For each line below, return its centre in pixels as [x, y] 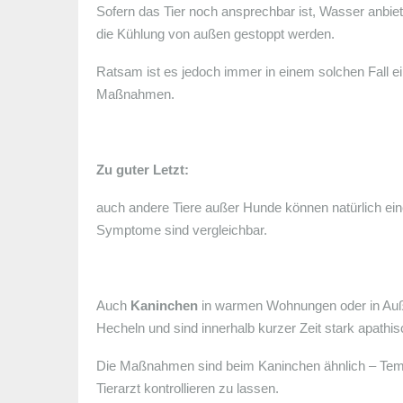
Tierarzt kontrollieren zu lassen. [188, 388]
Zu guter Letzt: [143, 169]
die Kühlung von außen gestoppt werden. [215, 33]
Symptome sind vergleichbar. [182, 229]
